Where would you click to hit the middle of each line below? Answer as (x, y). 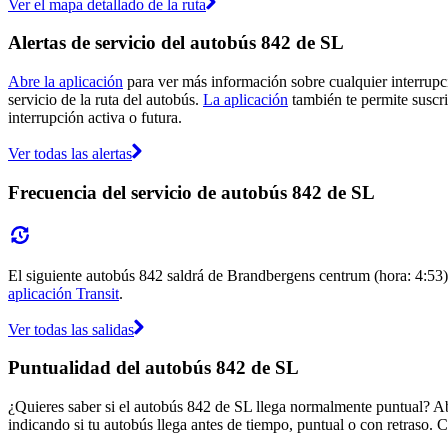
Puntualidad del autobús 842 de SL (153, 368)
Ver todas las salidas (71, 329)
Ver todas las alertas (70, 154)
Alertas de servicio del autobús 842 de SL (176, 43)
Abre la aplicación (65, 82)
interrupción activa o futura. (95, 118)
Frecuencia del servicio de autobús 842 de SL (191, 192)
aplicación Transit (63, 293)
